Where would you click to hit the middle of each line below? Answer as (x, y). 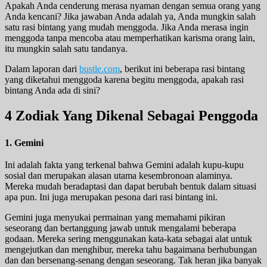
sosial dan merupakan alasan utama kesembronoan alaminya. (119, 176)
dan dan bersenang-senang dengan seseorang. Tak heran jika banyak (133, 260)
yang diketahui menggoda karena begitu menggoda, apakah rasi (124, 79)
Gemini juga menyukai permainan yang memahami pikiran (115, 218)
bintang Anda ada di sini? (52, 90)
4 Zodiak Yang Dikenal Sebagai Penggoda (131, 115)
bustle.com (100, 69)
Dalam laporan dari (42, 69)
